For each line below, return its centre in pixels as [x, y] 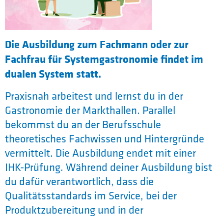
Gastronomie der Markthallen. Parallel [90, 110]
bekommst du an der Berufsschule [83, 124]
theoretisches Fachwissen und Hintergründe [105, 139]
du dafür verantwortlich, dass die [79, 181]
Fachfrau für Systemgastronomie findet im [104, 59]
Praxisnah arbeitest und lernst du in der [94, 96]
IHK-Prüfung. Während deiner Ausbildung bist [109, 167]
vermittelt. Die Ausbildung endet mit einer [100, 153]
